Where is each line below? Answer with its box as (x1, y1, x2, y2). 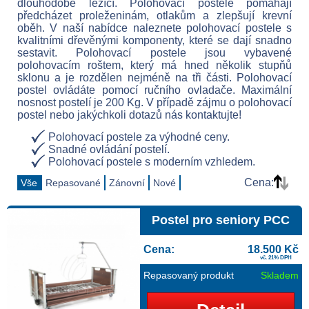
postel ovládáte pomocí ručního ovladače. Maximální (17, 84, 292, 96)
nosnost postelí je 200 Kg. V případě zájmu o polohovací (17, 97, 292, 108)
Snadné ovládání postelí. (48, 143, 170, 155)
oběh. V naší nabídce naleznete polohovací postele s (17, 22, 292, 34)
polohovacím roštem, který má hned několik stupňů (17, 59, 292, 71)
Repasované (46, 177, 101, 188)
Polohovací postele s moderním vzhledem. (48, 156, 255, 168)
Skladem (261, 270, 299, 281)
